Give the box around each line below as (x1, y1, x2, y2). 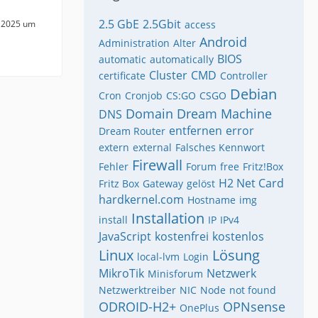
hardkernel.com (99, 192, 184, 208)
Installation (131, 209, 204, 229)
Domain (126, 105, 173, 123)
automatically (150, 53, 214, 67)
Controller (220, 69, 268, 83)
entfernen (169, 123, 222, 139)
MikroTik (99, 265, 144, 282)
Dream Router (99, 124, 165, 138)
